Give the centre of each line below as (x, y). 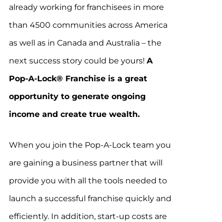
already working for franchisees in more (86, 7)
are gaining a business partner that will (85, 163)
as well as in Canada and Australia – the (85, 43)
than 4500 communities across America (88, 25)
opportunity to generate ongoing (77, 97)
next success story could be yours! (78, 61)
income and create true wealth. (74, 114)
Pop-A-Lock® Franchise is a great (78, 79)
